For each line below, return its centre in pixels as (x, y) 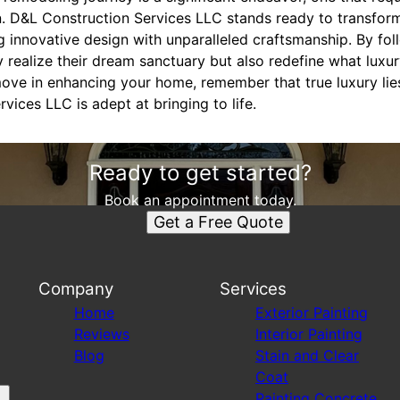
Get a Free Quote (218, 222)
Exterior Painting (311, 312)
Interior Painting (308, 334)
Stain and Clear (307, 355)
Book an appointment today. (200, 200)
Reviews (101, 334)
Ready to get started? (200, 173)
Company (75, 289)
